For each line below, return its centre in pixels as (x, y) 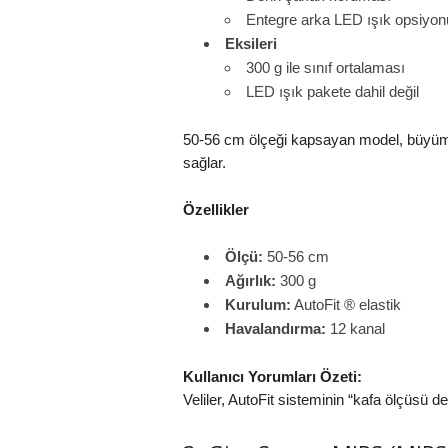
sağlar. (204, 162)
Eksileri (250, 43)
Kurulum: (257, 304)
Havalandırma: (275, 328)
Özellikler (215, 209)
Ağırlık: (250, 280)
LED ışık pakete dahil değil (332, 91)
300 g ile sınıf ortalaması (325, 67)
